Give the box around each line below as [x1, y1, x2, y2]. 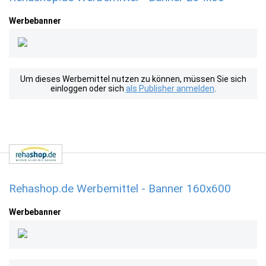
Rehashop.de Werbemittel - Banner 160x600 [9, 182, 231, 195]
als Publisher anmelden [125, 84, 214, 93]
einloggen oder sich [50, 84, 126, 93]
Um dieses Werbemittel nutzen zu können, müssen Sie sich [20, 74, 246, 84]
